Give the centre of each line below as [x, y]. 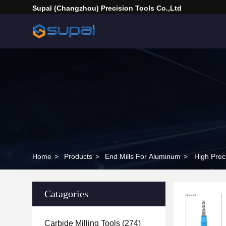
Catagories [66, 194]
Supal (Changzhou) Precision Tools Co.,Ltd [107, 8]
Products [78, 156]
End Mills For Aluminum [143, 156]
